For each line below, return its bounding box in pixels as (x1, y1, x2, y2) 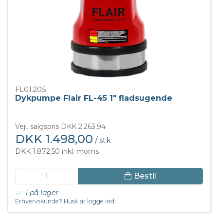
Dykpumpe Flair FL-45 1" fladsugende (15, 93, 172, 103)
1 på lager (25, 188, 58, 198)
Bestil (133, 171, 156, 181)
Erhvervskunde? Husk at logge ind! (15, 198, 116, 205)
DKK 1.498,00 (15, 132, 93, 146)
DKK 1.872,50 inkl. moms (15, 147, 99, 156)
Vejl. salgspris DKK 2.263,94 (15, 122, 106, 131)
